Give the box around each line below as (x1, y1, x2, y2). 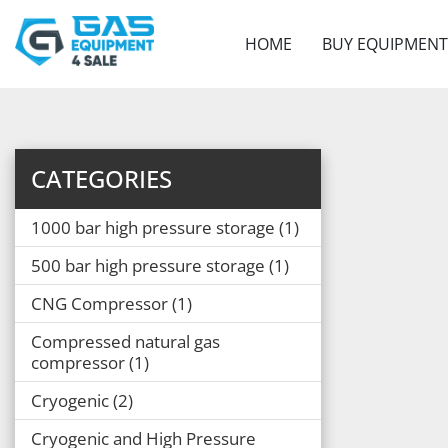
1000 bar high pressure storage (31, 215, 275, 239)
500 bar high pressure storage (31, 253, 265, 277)
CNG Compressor (31, 291, 168, 315)
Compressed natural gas (31, 329, 220, 353)
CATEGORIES (31, 161, 172, 195)
